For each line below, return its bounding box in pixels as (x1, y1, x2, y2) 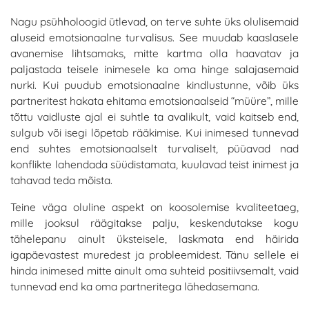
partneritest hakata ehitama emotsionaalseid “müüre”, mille (10, 94, 299, 108)
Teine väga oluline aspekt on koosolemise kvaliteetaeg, (10, 200, 299, 215)
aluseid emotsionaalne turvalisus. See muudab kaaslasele (10, 30, 299, 45)
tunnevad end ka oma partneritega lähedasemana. (10, 279, 262, 294)
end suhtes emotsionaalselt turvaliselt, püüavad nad (10, 141, 299, 156)
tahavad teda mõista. (10, 173, 112, 188)
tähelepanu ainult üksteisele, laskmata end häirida (10, 232, 299, 246)
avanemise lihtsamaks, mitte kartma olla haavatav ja (10, 46, 299, 61)
